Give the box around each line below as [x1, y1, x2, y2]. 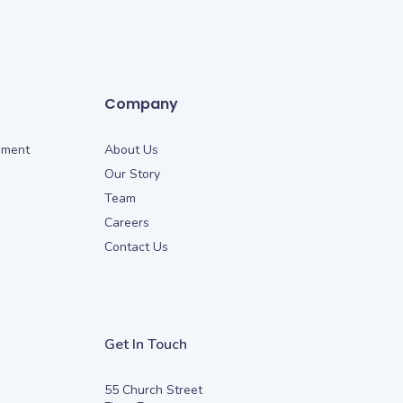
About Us [103, 140, 158, 158]
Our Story [103, 165, 160, 183]
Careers [103, 213, 149, 231]
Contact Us [103, 237, 168, 255]
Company [103, 93, 178, 114]
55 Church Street [103, 381, 202, 399]
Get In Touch [103, 334, 187, 354]
